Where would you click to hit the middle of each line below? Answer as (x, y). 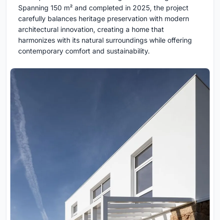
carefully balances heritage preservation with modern (104, 19)
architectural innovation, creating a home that (91, 29)
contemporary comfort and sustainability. (84, 51)
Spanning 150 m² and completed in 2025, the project (103, 8)
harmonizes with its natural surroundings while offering (105, 40)
